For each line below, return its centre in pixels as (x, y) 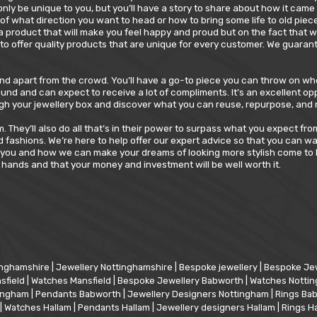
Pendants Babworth (79, 294)
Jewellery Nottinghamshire (115, 267)
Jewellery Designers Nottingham (199, 294)
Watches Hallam (39, 308)
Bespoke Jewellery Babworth (181, 281)
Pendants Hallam (115, 308)
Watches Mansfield (72, 281)
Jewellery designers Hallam (217, 308)
